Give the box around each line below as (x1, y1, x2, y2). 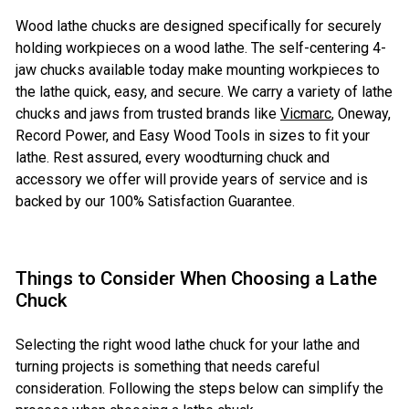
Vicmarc (280, 105, 331, 123)
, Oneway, (331, 105, 391, 123)
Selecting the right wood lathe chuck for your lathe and (16, 336, 360, 354)
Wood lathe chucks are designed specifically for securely (16, 17, 382, 36)
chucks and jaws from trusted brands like (16, 105, 280, 123)
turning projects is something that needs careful (16, 358, 320, 376)
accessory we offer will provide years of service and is (16, 171, 368, 189)
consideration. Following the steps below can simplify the (16, 380, 383, 398)
